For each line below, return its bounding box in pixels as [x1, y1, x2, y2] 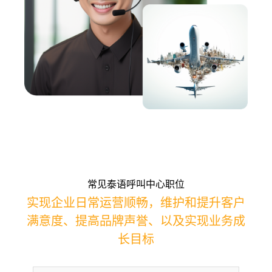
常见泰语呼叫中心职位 [87, 179, 185, 190]
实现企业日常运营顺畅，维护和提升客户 [26, 196, 245, 210]
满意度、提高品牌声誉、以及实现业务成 [26, 214, 245, 228]
